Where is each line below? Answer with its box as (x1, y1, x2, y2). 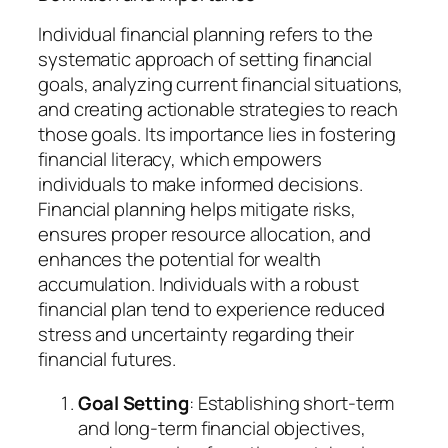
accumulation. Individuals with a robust (38, 271, 360, 298)
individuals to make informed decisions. (38, 171, 364, 198)
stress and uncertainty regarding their (38, 321, 355, 348)
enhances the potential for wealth (38, 246, 321, 273)
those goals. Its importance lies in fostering (38, 121, 396, 148)
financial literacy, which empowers (38, 146, 322, 173)
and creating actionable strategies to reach (38, 96, 398, 123)
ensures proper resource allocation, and (38, 221, 372, 248)
